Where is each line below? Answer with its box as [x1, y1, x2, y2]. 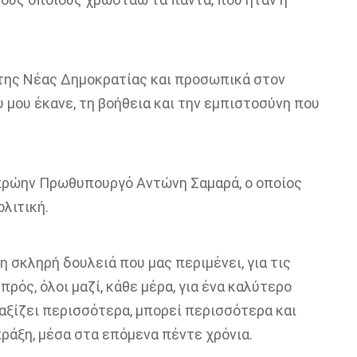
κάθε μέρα [105, 278, 173, 295]
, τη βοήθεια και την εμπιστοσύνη [73, 95, 291, 112]
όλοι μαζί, [39, 278, 106, 295]
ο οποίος [244, 175, 302, 191]
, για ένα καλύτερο [172, 278, 292, 295]
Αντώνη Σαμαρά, [132, 175, 245, 191]
